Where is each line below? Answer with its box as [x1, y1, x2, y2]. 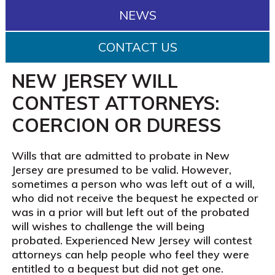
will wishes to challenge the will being [11, 219, 204, 233]
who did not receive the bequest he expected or [11, 191, 258, 205]
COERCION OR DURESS [11, 114, 221, 137]
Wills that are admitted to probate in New [11, 149, 230, 163]
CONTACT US [98, 39, 177, 55]
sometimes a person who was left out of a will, [11, 177, 255, 191]
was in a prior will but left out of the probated [11, 205, 249, 219]
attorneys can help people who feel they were [11, 247, 249, 261]
